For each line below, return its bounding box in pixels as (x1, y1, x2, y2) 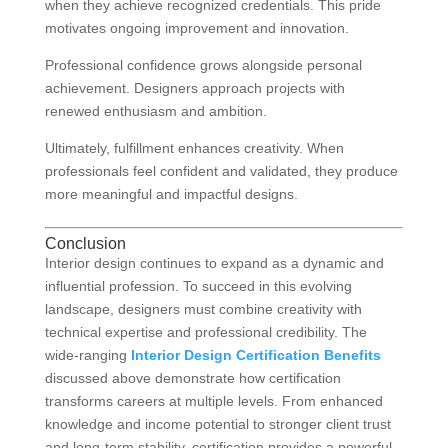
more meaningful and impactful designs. (44, 186, 298, 203)
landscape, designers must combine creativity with (44, 301, 362, 318)
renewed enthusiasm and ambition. (44, 103, 267, 120)
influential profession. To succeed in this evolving (44, 278, 352, 295)
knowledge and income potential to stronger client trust (44, 416, 391, 433)
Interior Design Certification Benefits (130, 347, 381, 364)
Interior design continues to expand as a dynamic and (44, 255, 384, 272)
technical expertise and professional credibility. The (44, 324, 367, 341)
